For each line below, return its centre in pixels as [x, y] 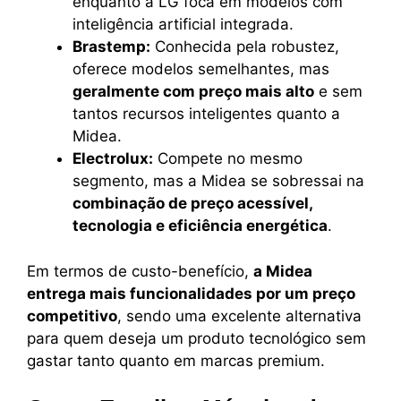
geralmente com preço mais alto [193, 92]
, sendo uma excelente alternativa [239, 316]
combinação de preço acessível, [192, 204]
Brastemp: [111, 47]
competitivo [72, 316]
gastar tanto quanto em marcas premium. [176, 360]
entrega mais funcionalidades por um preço [191, 293]
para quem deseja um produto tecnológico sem [196, 338]
